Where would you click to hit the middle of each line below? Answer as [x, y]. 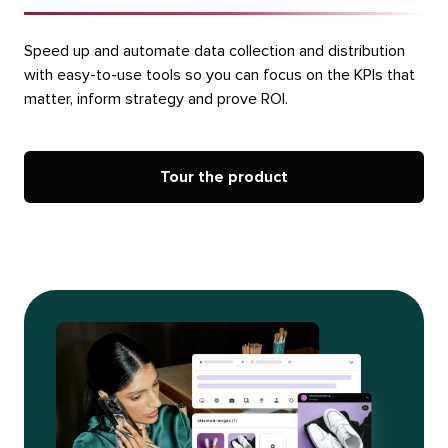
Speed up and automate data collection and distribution [214, 50]
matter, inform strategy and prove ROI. [155, 98]
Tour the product [224, 176]
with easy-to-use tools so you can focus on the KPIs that [219, 74]
